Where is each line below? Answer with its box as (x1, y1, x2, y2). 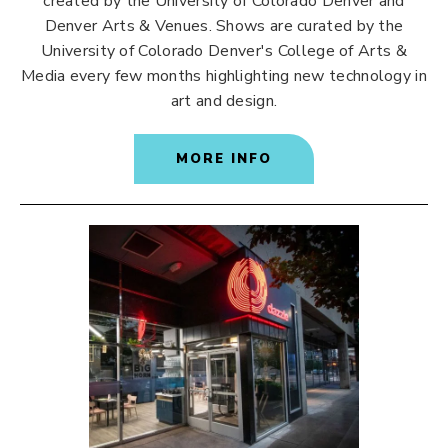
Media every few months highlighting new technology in (21, 65, 427, 87)
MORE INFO (176, 150, 272, 168)
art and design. (170, 90, 278, 112)
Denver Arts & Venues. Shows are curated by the (44, 15, 404, 37)
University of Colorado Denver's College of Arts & (41, 40, 407, 62)
